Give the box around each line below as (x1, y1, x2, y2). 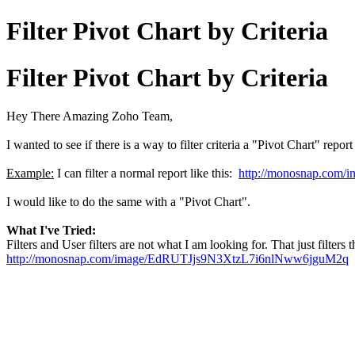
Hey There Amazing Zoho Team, (6, 109, 173, 124)
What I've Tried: (6, 223, 96, 238)
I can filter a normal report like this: (54, 166, 239, 181)
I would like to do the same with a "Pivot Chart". (6, 195, 254, 209)
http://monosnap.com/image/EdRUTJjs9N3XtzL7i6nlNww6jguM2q (6, 252, 349, 266)
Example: (6, 166, 54, 181)
